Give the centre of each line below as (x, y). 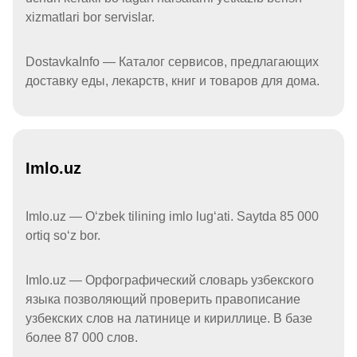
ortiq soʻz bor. (63, 236)
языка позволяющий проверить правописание (163, 300)
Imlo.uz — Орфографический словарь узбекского (170, 280)
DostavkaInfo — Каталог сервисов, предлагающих (172, 62)
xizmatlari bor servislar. (90, 18)
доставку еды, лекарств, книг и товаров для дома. (173, 81)
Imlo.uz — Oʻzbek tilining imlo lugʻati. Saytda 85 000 (172, 217)
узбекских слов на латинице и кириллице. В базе (169, 319)
